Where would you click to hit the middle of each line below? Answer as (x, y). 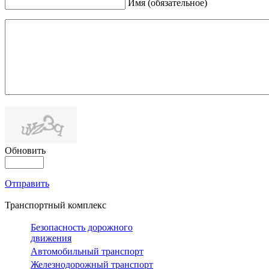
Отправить (27, 184)
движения (51, 238)
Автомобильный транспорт (87, 252)
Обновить (25, 151)
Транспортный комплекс (56, 205)
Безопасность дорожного (82, 228)
